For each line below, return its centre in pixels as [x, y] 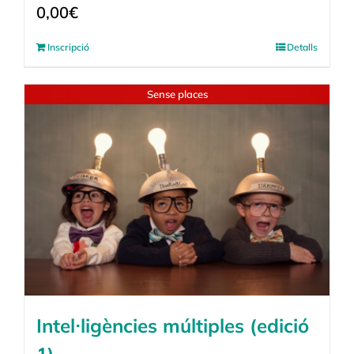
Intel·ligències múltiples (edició [173, 326]
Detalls [302, 47]
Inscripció [68, 47]
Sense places [177, 94]
